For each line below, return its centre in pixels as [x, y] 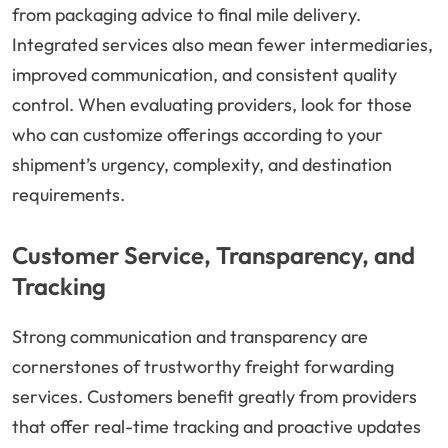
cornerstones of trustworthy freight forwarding [203, 367]
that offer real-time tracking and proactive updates [216, 427]
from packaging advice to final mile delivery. [186, 15]
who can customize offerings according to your [197, 135]
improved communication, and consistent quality [204, 75]
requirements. [68, 195]
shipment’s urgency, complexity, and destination [202, 165]
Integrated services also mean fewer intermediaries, [222, 45]
